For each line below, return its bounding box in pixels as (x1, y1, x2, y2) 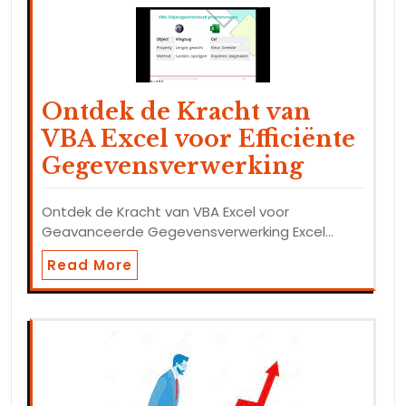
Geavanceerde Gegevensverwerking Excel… (42, 222, 333, 242)
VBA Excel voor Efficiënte (42, 125, 355, 154)
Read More (47, 256, 132, 275)
